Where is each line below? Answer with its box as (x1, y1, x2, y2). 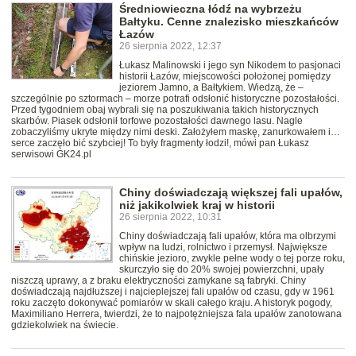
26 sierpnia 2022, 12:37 (119, 41, 222, 52)
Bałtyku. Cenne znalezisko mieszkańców (119, 15, 339, 29)
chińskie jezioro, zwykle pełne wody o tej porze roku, (119, 253, 345, 265)
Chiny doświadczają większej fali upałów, (119, 186, 342, 199)
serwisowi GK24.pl (11, 149, 91, 161)
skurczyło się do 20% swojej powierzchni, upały (119, 264, 324, 276)
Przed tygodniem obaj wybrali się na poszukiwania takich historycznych (11, 104, 319, 116)
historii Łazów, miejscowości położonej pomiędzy (119, 71, 331, 83)
